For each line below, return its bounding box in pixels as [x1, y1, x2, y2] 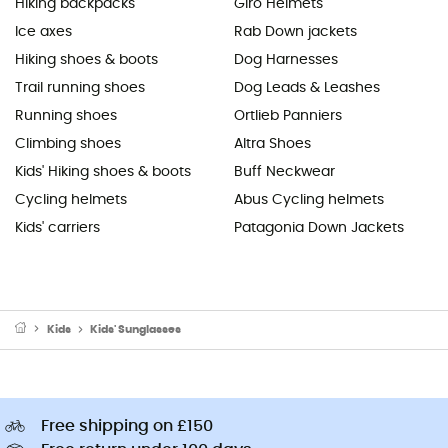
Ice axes [15, 24, 72, 39]
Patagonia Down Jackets [234, 220, 404, 235]
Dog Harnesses [234, 52, 338, 67]
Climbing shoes [15, 136, 121, 151]
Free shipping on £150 [41, 417, 213, 434]
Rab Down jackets [234, 24, 357, 39]
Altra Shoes [234, 136, 311, 151]
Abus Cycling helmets [234, 192, 384, 207]
